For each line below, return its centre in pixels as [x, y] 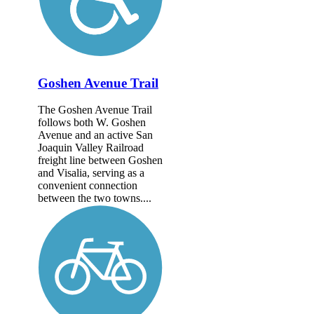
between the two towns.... [95, 198]
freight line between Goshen [100, 161]
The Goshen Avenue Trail [95, 110]
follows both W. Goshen [92, 123]
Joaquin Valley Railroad [91, 148]
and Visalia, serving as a [91, 173]
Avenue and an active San [95, 135]
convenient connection [88, 186]
